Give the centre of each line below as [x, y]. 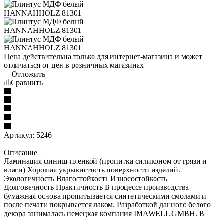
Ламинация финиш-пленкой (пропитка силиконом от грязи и [105, 161]
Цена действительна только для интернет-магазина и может [103, 56]
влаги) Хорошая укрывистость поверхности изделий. [92, 170]
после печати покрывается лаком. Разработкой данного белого [107, 204]
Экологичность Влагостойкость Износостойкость [85, 178]
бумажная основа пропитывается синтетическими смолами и [105, 196]
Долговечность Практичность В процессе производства [96, 187]
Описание [21, 152]
